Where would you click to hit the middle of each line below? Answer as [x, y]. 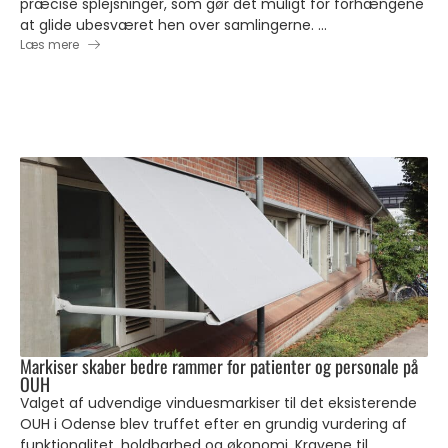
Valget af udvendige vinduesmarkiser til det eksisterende [218, 403]
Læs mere [49, 44]
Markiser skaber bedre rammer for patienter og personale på [219, 366]
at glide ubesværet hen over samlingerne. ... [173, 25]
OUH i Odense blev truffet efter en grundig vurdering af [213, 424]
